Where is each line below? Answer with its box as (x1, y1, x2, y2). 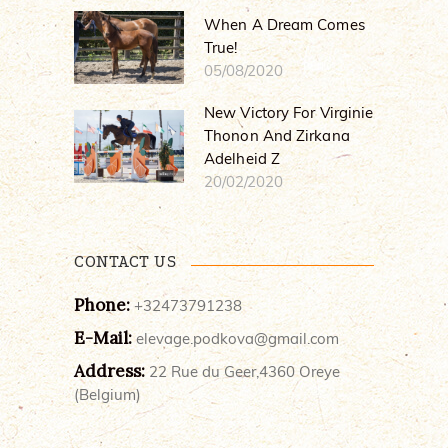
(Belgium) (74, 384, 141, 404)
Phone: (74, 293, 130, 316)
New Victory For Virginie (204, 102, 374, 122)
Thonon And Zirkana (204, 125, 350, 145)
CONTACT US (74, 251, 176, 271)
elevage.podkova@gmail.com (136, 328, 339, 348)
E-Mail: (74, 326, 132, 349)
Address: (74, 359, 145, 382)
